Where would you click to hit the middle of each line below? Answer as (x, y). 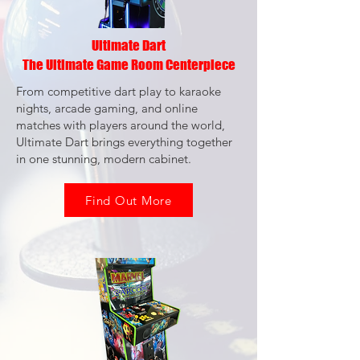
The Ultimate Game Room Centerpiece (129, 65)
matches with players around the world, (121, 125)
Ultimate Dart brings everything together (124, 142)
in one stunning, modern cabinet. (104, 159)
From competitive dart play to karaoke (119, 91)
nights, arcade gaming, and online (107, 108)
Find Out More (129, 200)
